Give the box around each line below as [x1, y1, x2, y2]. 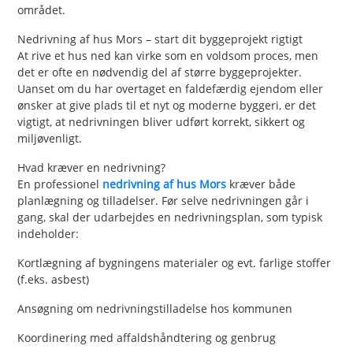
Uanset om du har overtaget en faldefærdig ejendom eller [17, 80, 324, 96]
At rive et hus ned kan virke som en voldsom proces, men [17, 47, 319, 63]
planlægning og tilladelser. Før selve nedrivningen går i [17, 192, 310, 208]
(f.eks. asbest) [17, 271, 90, 287]
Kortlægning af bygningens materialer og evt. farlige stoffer [17, 255, 332, 270]
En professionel [17, 176, 103, 191]
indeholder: [17, 225, 80, 241]
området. [17, 2, 66, 17]
